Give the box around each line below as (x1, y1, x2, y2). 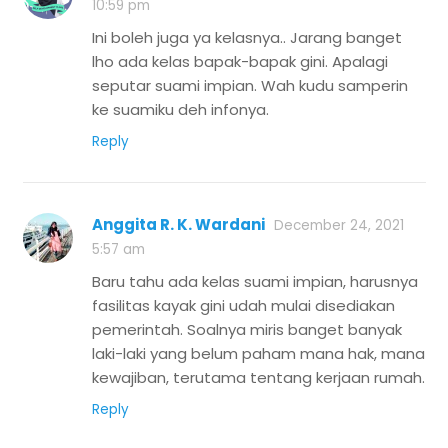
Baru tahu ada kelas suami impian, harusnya (92, 271, 418, 293)
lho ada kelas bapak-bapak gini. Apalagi (92, 51, 388, 73)
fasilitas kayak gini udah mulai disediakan (92, 295, 395, 317)
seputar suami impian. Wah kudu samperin (92, 75, 408, 97)
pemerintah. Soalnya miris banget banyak (92, 319, 402, 341)
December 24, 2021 (274, 216, 404, 236)
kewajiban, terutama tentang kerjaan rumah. (92, 367, 425, 389)
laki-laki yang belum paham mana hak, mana (92, 343, 425, 365)
